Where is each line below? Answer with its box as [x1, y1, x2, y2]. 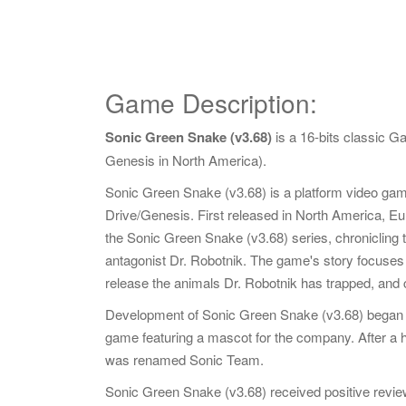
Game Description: [105, 84, 317, 121]
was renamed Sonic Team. [105, 350, 264, 369]
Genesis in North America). [105, 150, 266, 169]
